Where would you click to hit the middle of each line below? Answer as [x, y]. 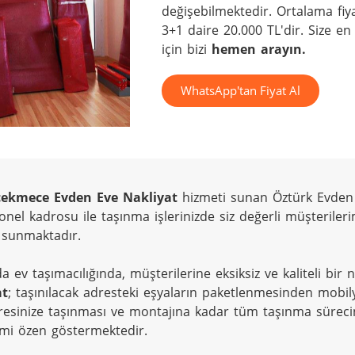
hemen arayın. [259, 49]
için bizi [187, 49]
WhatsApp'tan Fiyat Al [240, 90]
